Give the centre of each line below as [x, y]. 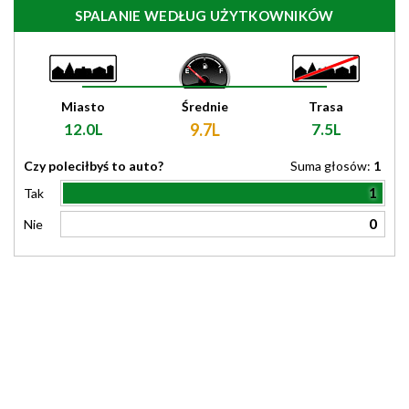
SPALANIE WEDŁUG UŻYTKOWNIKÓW [204, 16]
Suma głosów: [332, 166]
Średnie [204, 106]
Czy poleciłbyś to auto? [94, 166]
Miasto [83, 106]
